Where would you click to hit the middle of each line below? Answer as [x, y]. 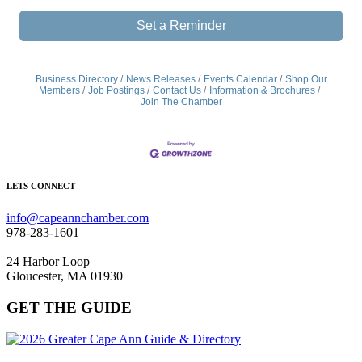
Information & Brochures [262, 90]
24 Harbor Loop [48, 262]
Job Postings [116, 90]
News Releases [160, 79]
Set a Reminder [181, 25]
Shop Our [306, 79]
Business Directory [76, 79]
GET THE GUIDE [69, 308]
